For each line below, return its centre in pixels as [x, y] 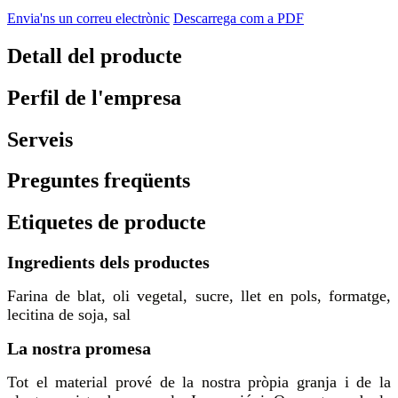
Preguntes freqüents [99, 181]
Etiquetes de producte [107, 223]
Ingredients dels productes [108, 263]
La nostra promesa [79, 349]
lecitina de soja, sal [69, 315]
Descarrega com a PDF [239, 18]
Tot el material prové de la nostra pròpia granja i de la [199, 382]
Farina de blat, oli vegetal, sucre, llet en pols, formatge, [199, 296]
